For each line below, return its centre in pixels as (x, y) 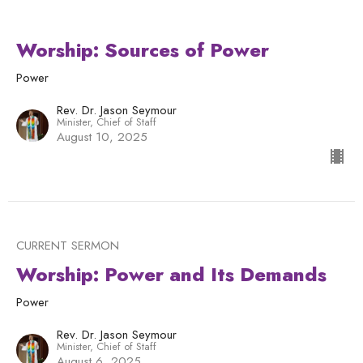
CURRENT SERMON (68, 246)
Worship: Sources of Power (143, 50)
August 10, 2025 (102, 137)
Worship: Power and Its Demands (171, 275)
